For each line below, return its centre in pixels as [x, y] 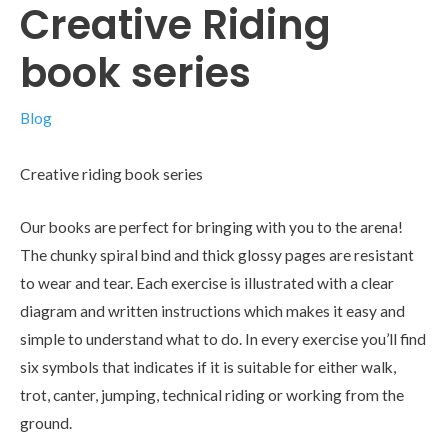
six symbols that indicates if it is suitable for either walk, [208, 366]
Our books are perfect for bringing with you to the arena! [211, 226]
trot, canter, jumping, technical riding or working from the [212, 394]
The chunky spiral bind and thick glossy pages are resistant [217, 254]
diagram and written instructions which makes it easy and [212, 310]
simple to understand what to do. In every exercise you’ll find [223, 338]
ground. [46, 422]
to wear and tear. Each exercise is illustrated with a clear [207, 282]
